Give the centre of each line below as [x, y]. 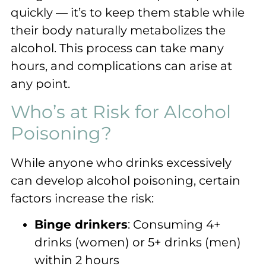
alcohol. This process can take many [117, 48]
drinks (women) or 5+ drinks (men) [138, 243]
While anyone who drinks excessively [121, 162]
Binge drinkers [81, 225]
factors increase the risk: [82, 198]
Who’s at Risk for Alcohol [121, 112]
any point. [40, 84]
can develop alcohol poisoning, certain [126, 180]
